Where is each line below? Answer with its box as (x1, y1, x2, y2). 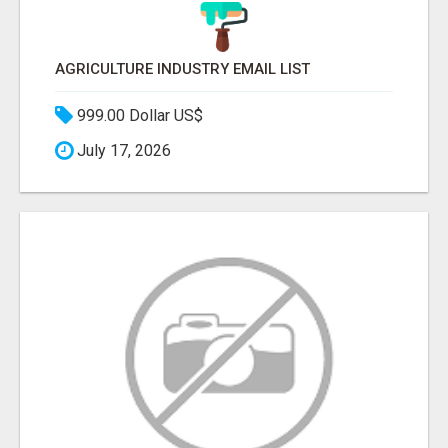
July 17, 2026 (73, 141, 171, 161)
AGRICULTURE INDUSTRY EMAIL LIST (55, 60, 310, 79)
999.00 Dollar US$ (73, 106, 203, 126)
